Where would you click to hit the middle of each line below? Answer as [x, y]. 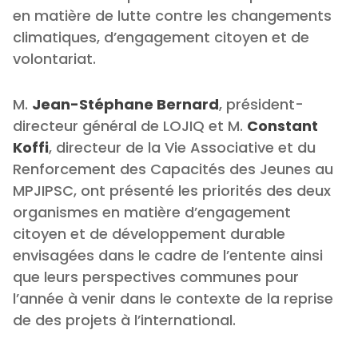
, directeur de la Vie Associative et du [182, 148]
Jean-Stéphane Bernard [125, 105]
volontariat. [54, 59]
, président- [261, 105]
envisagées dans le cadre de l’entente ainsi [168, 256]
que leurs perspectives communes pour [156, 277]
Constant [282, 126]
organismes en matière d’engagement [152, 213]
